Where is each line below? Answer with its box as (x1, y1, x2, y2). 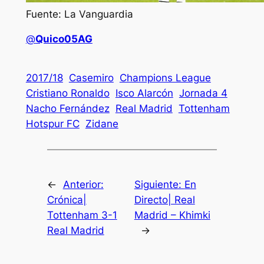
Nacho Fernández (25, 102, 110, 114)
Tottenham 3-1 (47, 209, 117, 222)
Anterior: (62, 179, 104, 191)
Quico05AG (35, 33, 93, 45)
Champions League (119, 71, 211, 84)
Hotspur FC (25, 117, 80, 130)
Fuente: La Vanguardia (25, 8, 133, 20)
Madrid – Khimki (134, 209, 210, 222)
